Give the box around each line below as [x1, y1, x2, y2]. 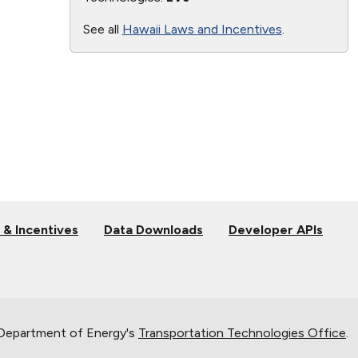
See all [82, 21, 122, 37]
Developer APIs [229, 221, 323, 237]
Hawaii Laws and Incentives [121, 21, 282, 37]
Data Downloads [104, 221, 203, 237]
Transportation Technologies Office [138, 324, 346, 340]
